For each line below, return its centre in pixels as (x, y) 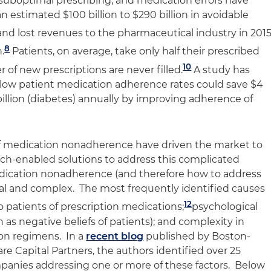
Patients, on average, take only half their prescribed (135, 51)
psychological (225, 207)
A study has (221, 70)
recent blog (115, 236)
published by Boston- (197, 236)
